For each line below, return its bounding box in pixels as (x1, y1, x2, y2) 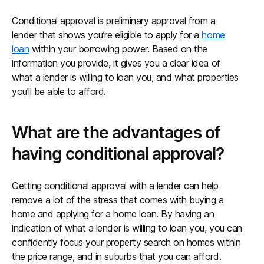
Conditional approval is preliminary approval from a (12, 15, 216, 27)
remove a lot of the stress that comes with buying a (12, 194, 224, 206)
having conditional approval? (12, 144, 225, 164)
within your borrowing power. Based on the (29, 43, 207, 55)
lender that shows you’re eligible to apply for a (12, 29, 202, 41)
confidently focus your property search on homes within (12, 236, 241, 248)
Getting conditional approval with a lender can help (12, 180, 219, 192)
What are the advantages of (12, 123, 221, 143)
